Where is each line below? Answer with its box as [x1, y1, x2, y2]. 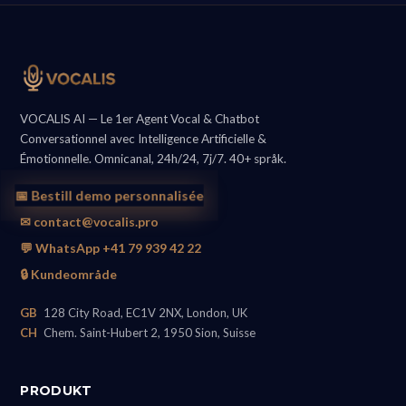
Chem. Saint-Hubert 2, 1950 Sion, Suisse [41, 325, 256, 341]
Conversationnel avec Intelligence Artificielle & [20, 131, 267, 147]
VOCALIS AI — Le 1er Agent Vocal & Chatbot [20, 111, 260, 127]
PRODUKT [20, 382, 92, 400]
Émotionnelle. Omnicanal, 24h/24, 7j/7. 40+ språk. [20, 151, 287, 167]
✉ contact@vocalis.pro [20, 214, 159, 230]
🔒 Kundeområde [20, 266, 118, 283]
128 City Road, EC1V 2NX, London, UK [41, 305, 248, 321]
